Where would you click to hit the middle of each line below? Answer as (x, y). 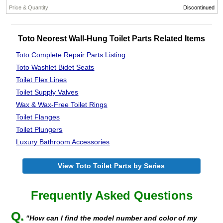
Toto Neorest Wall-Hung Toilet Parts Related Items (111, 38)
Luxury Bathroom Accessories (63, 142)
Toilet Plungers (39, 129)
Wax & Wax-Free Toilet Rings (62, 105)
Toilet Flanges (38, 117)
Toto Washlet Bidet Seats (55, 67)
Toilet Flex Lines (42, 80)
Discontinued (199, 8)
